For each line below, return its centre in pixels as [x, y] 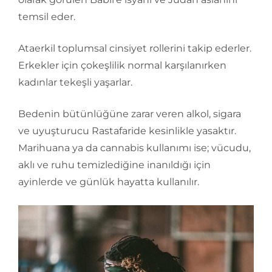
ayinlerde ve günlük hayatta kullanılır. [109, 182]
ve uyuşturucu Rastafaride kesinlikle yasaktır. [127, 131]
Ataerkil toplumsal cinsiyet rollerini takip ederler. [135, 48]
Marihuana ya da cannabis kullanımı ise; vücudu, [134, 148]
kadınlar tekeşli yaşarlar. [75, 82]
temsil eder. [47, 16]
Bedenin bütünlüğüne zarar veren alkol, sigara [130, 114]
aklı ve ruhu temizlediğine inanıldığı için [114, 165]
